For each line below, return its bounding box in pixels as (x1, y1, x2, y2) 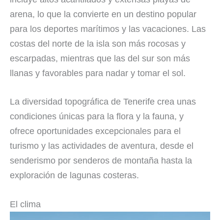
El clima (10, 199, 41, 210)
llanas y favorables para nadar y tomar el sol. (10, 68, 186, 78)
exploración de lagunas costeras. (10, 170, 139, 181)
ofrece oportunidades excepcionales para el (10, 126, 181, 137)
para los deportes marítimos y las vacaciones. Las (10, 24, 206, 34)
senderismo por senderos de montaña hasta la (10, 156, 192, 166)
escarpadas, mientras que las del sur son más (10, 53, 190, 63)
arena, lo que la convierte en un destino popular (10, 9, 196, 19)
